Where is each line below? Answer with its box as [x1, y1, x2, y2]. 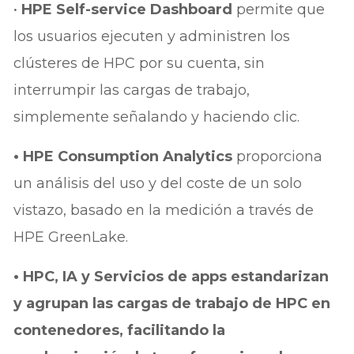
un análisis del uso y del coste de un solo [13, 174, 303, 192]
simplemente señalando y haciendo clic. [13, 107, 300, 126]
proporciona [232, 147, 323, 165]
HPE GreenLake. [13, 228, 129, 246]
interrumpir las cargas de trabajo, [13, 81, 250, 99]
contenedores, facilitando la [13, 321, 226, 339]
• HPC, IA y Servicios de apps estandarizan [13, 267, 330, 285]
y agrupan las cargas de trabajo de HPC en [13, 294, 331, 312]
